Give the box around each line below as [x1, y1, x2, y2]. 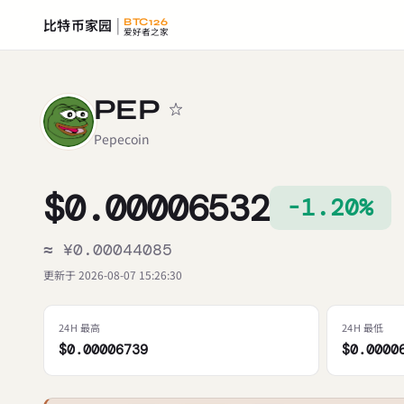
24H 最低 [342, 320, 384, 335]
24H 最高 [59, 320, 101, 335]
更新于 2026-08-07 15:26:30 [43, 267, 182, 283]
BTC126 [124, 14, 168, 28]
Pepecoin [94, 130, 150, 148]
